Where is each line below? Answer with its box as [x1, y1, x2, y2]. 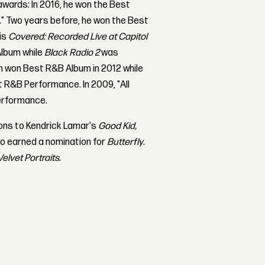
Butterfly [107, 136, 144, 148]
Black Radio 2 [44, 47, 102, 59]
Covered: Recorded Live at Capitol [8, 31, 148, 43]
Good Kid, [98, 120, 137, 132]
